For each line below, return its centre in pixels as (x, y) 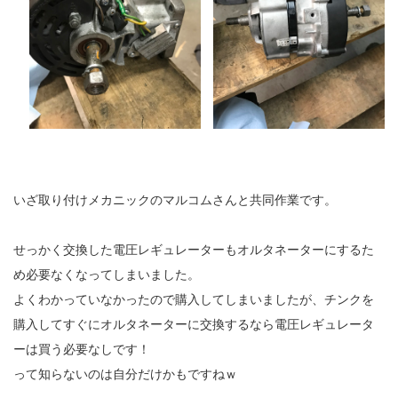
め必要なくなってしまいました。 (107, 274)
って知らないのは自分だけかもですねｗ (125, 374)
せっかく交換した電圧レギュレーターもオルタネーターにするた (194, 249)
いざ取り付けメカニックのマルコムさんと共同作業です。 (175, 199)
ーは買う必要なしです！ (82, 349)
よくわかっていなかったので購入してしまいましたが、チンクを (194, 299)
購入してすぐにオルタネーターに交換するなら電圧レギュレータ (194, 324)
